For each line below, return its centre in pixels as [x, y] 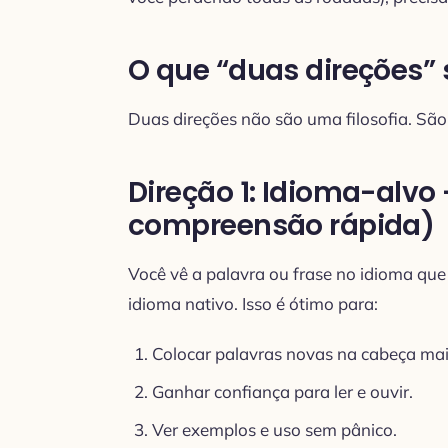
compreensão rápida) [281, 225]
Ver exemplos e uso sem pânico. [274, 429]
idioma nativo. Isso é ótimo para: [253, 303]
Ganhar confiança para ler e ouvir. [282, 391]
